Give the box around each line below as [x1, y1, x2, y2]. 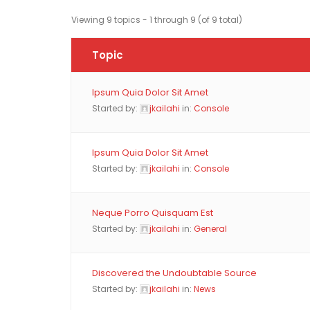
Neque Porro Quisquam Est [92, 206, 213, 219]
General [194, 223, 227, 235]
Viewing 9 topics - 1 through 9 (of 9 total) [71, 14, 242, 26]
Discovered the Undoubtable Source [92, 266, 257, 280]
